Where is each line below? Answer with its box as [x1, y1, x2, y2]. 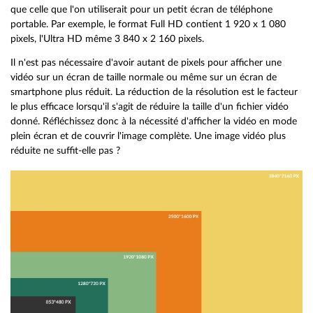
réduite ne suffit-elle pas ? [10, 145, 120, 156]
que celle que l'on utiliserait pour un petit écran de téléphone [10, 3, 272, 15]
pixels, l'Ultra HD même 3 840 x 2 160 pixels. [10, 33, 204, 44]
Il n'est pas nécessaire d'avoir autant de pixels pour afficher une [10, 57, 282, 68]
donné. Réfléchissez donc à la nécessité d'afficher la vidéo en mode [10, 116, 297, 127]
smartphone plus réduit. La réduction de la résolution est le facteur [10, 87, 298, 98]
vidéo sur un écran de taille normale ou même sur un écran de [10, 72, 277, 83]
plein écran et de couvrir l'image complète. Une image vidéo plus [10, 131, 286, 142]
